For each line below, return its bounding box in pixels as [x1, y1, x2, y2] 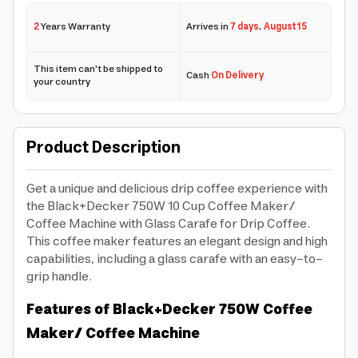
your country [34, 74, 90, 90]
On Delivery [211, 67, 264, 84]
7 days [230, 18, 259, 35]
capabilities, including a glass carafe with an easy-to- [26, 248, 323, 270]
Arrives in [186, 18, 230, 35]
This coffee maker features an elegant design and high [26, 230, 328, 253]
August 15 [264, 18, 307, 35]
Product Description [26, 134, 181, 162]
